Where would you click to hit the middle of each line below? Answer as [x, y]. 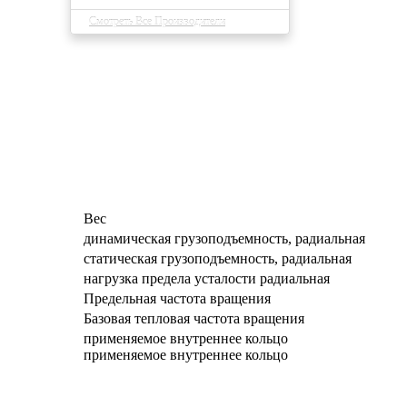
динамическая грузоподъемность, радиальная [224, 238]
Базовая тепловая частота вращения [194, 318]
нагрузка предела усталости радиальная [207, 278]
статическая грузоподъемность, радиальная [218, 258]
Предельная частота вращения [177, 298]
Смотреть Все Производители [157, 22]
